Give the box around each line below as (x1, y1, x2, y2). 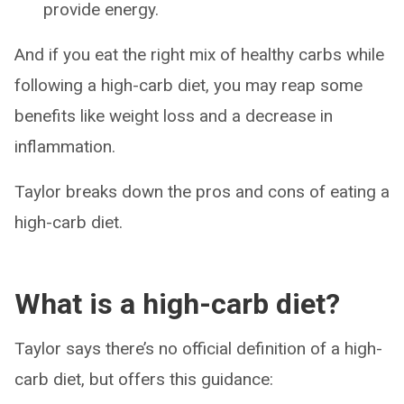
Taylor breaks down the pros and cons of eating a (14, 181, 390, 203)
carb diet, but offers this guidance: (14, 369, 273, 390)
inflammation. (14, 136, 115, 158)
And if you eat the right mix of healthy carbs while (14, 44, 384, 66)
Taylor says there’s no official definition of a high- (14, 338, 382, 360)
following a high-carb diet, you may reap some (14, 75, 363, 96)
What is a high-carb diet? (14, 287, 340, 322)
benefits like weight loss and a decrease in (14, 106, 333, 127)
